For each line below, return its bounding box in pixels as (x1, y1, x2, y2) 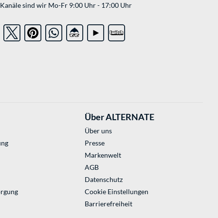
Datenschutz (84, 175, 123, 184)
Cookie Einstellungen (84, 187, 148, 196)
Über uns (84, 127, 112, 135)
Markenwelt (84, 151, 121, 160)
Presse (84, 139, 105, 147)
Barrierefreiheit (84, 200, 132, 208)
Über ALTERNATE (84, 111, 154, 123)
